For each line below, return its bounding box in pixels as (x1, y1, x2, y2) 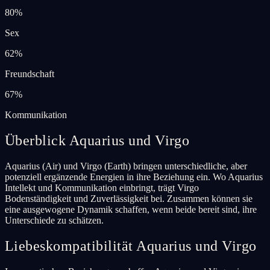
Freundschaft (5, 68, 54, 79)
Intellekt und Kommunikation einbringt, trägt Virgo (5, 182, 199, 193)
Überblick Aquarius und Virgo (5, 132, 190, 148)
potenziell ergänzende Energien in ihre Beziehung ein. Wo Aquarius (5, 171, 263, 182)
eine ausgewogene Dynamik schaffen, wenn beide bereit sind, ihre (5, 204, 257, 215)
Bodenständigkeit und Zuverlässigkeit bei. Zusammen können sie (5, 193, 253, 204)
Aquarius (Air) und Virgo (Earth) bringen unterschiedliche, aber (5, 160, 247, 171)
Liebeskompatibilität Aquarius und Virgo (5, 237, 257, 254)
